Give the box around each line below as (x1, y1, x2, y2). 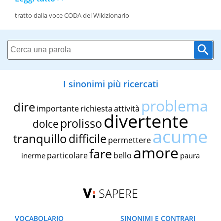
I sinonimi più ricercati (63, 78, 158, 90)
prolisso (60, 115, 102, 132)
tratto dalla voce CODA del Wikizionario (15, 11, 129, 20)
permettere (108, 135, 151, 146)
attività (113, 103, 140, 114)
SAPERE (99, 185, 139, 202)
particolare (47, 150, 88, 161)
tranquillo (13, 130, 67, 147)
